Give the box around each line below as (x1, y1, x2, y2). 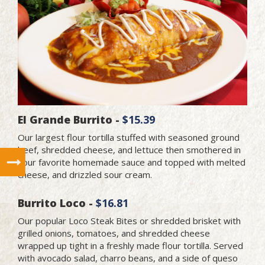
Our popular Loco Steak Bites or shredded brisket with (18, 214, 241, 227)
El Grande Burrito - (18, 112, 122, 127)
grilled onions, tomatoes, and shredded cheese (18, 227, 210, 239)
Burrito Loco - (18, 195, 96, 210)
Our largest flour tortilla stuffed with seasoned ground (18, 131, 240, 143)
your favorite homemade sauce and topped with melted (18, 156, 245, 168)
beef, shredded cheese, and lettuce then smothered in (18, 143, 241, 156)
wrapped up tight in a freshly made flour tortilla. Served (18, 239, 243, 251)
